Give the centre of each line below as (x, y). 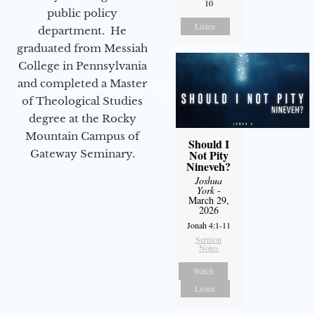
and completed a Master (82, 83)
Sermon (209, 239)
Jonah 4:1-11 (208, 225)
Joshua (209, 180)
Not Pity (208, 155)
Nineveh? (209, 166)
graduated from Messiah (82, 48)
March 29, (208, 200)
